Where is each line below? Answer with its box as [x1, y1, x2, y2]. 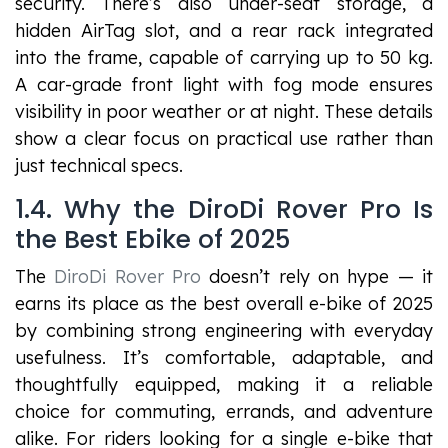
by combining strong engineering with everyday [15, 319, 433, 343]
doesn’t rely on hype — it [201, 265, 434, 289]
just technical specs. [15, 154, 183, 178]
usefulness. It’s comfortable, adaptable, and [15, 346, 433, 370]
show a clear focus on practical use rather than [15, 127, 433, 151]
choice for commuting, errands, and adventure [15, 400, 433, 424]
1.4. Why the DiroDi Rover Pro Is [15, 192, 433, 228]
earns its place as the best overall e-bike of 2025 [15, 292, 433, 316]
